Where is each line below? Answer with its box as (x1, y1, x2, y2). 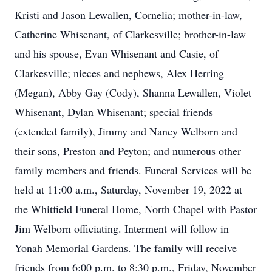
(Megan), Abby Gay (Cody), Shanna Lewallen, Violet (15, 85, 251, 100)
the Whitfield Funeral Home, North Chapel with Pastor (15, 202, 257, 216)
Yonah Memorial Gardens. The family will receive (15, 240, 237, 255)
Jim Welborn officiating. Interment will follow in (15, 221, 229, 236)
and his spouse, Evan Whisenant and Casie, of (15, 46, 219, 61)
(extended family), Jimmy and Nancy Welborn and (15, 124, 237, 138)
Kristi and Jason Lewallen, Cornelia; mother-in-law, (15, 7, 242, 22)
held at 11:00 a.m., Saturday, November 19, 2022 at (15, 182, 242, 197)
